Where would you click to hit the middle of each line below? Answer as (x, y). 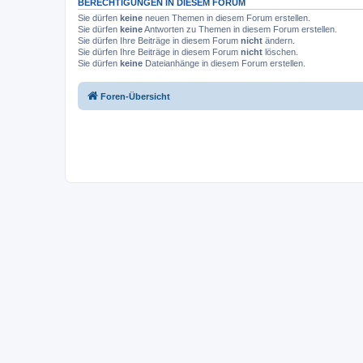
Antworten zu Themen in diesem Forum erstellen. (240, 29)
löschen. (280, 51)
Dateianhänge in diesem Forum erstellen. (224, 63)
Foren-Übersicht (135, 96)
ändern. (279, 40)
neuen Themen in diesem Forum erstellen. (226, 17)
